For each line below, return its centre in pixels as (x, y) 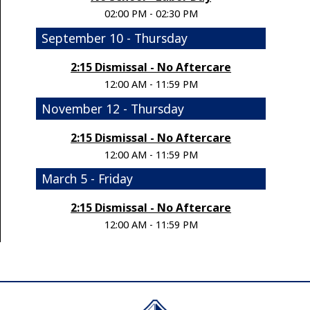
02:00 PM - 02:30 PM (151, 14)
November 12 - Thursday (113, 108)
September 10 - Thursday (115, 38)
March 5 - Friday (88, 179)
